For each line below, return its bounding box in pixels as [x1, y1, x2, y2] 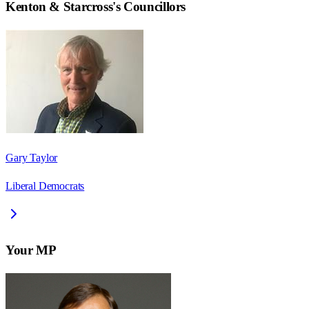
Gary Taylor [6, 152, 58, 164]
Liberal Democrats [6, 180, 85, 192]
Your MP [6, 242, 57, 257]
